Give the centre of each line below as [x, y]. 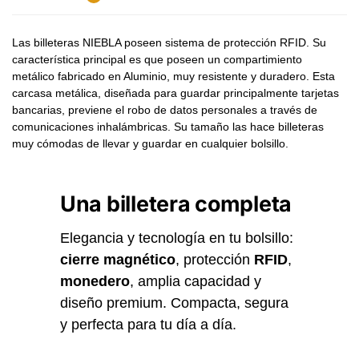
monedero [95, 281]
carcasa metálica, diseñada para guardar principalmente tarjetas [175, 93]
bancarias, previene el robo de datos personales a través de [165, 109]
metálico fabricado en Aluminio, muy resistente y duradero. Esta [173, 76]
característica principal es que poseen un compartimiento [157, 59]
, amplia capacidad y [196, 281]
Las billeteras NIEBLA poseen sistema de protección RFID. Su [169, 42]
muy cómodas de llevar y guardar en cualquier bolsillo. [150, 143]
